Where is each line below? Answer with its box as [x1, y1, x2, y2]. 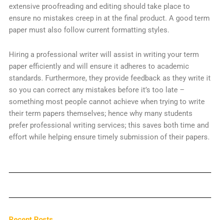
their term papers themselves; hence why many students [8, 109, 192, 118]
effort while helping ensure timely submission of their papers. [8, 132, 210, 141]
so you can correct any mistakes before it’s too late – [8, 85, 185, 94]
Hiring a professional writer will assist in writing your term [8, 50, 199, 59]
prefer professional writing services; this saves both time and [8, 120, 209, 130]
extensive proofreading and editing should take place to [8, 2, 190, 11]
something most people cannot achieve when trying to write [8, 97, 205, 106]
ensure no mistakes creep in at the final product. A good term [8, 14, 210, 23]
